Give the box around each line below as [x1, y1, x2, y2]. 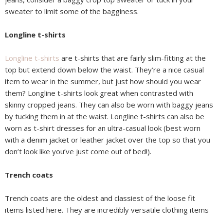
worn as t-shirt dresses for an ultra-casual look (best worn [5, 123, 200, 133]
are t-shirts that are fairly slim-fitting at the [59, 53, 206, 63]
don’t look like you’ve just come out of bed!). [5, 146, 151, 157]
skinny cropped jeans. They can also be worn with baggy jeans [5, 100, 213, 110]
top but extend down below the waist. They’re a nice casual [5, 65, 204, 75]
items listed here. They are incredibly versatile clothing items [5, 205, 209, 215]
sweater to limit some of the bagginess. [5, 6, 139, 17]
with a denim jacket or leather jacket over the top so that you [5, 135, 210, 145]
